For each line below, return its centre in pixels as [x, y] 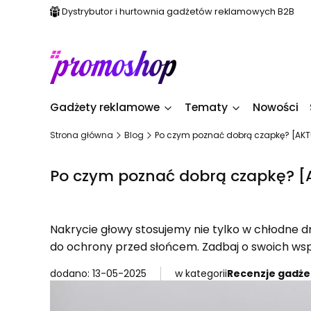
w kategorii [201, 274]
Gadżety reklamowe [105, 107]
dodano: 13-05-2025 [98, 274]
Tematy [206, 107]
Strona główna [82, 135]
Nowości [276, 107]
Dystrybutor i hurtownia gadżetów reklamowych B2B [178, 11]
